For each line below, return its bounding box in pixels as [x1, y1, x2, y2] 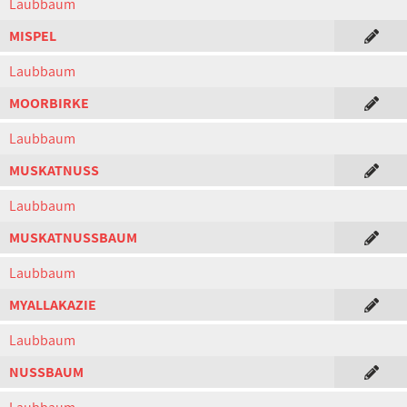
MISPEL [9, 26, 56, 45]
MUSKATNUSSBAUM [9, 228, 137, 247]
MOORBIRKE [9, 94, 89, 113]
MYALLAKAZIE [9, 295, 96, 314]
